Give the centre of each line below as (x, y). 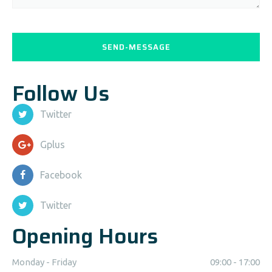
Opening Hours (85, 236)
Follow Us (61, 93)
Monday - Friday (44, 262)
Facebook (61, 175)
